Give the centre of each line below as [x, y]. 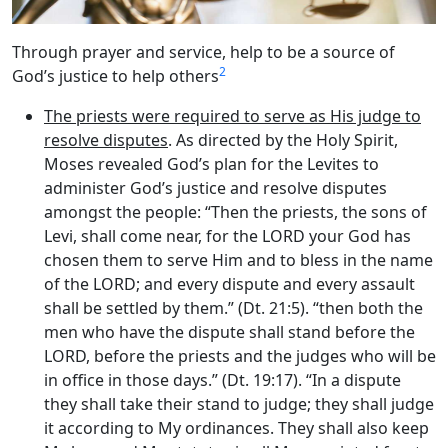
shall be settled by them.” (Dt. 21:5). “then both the [233, 308]
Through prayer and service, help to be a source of [203, 52]
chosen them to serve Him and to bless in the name [238, 260]
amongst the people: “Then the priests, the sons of [235, 212]
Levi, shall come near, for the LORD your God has [227, 236]
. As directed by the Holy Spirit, [283, 140]
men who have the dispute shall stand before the [229, 332]
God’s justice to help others [115, 76]
